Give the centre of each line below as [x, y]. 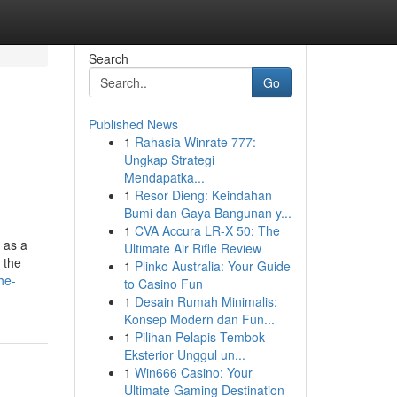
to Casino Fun [163, 284]
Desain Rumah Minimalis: [206, 301]
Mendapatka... [164, 177]
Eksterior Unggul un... [184, 354]
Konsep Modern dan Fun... [199, 319]
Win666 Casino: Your [193, 372]
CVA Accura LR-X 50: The [207, 230]
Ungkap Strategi [169, 160]
